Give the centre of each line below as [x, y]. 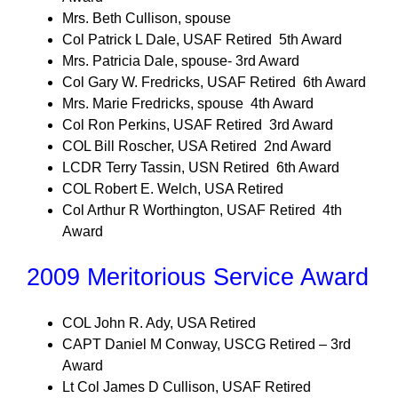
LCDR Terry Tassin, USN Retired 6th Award [201, 167]
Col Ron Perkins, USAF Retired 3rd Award [198, 125]
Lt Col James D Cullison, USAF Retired [187, 387]
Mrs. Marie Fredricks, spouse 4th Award [188, 103]
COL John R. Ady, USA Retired [159, 323]
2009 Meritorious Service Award [198, 277]
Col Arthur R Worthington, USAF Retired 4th [202, 210]
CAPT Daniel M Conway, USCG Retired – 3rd [207, 344]
